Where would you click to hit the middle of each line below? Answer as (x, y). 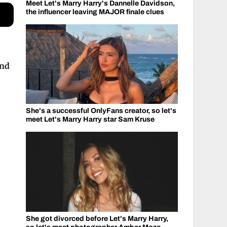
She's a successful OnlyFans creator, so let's (101, 111)
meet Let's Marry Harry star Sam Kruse (90, 119)
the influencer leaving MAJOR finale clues (95, 12)
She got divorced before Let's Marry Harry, (97, 218)
